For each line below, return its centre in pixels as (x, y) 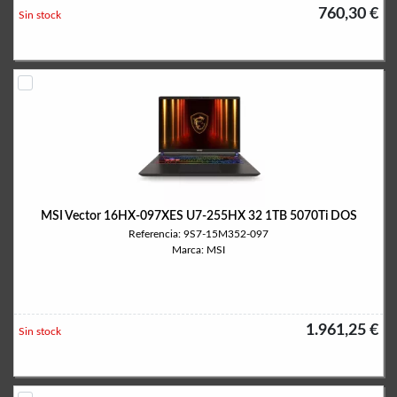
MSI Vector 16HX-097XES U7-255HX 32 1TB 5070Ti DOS (198, 216)
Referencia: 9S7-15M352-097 (198, 234)
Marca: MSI (198, 250)
